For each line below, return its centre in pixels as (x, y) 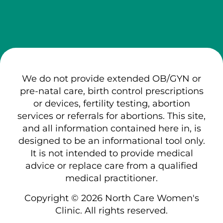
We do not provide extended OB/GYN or (111, 78)
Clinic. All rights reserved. (111, 210)
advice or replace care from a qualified (111, 166)
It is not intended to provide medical (111, 153)
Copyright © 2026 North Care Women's (111, 198)
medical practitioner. (111, 178)
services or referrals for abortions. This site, (111, 116)
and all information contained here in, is (111, 128)
